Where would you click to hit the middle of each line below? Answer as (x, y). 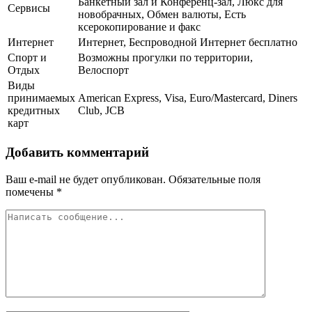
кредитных (34, 111)
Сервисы (29, 8)
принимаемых (41, 98)
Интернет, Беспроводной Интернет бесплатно (188, 42)
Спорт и (27, 58)
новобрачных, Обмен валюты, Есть (162, 15)
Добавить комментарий (77, 152)
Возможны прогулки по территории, (165, 58)
